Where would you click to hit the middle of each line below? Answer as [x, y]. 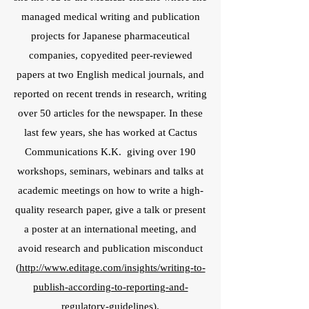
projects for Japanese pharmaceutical [110, 37]
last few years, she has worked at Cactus [110, 133]
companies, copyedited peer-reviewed [110, 56]
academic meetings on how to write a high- [110, 191]
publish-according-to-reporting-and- [110, 288]
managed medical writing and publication [110, 17]
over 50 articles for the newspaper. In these [110, 114]
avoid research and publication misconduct [110, 249]
